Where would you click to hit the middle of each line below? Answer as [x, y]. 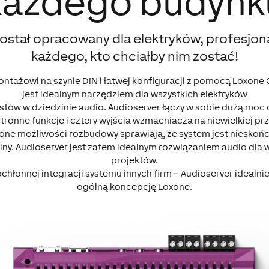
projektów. [134, 160]
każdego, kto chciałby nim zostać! [134, 56]
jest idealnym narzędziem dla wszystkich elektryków [134, 94]
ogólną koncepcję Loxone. [134, 187]
